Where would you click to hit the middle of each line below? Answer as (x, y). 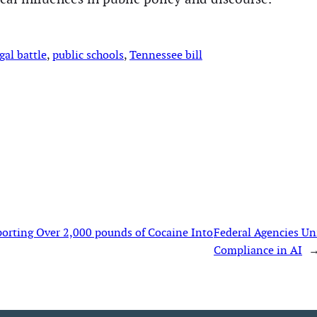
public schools (88, 54)
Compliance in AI (258, 250)
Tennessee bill (166, 54)
